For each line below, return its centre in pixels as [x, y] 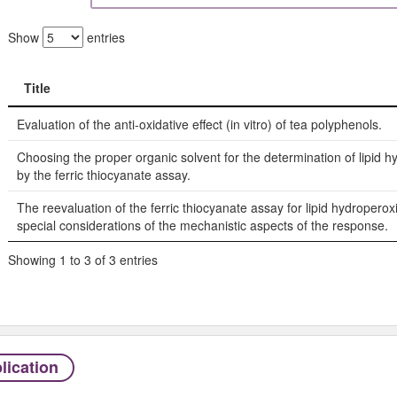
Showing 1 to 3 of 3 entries [82, 260]
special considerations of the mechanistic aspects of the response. [202, 225]
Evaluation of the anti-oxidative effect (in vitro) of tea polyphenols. [199, 124]
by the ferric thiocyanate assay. [103, 174]
